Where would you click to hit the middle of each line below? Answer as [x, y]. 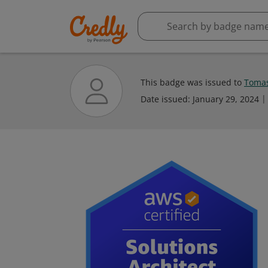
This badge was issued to [192, 82]
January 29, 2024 [226, 99]
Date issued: [167, 99]
